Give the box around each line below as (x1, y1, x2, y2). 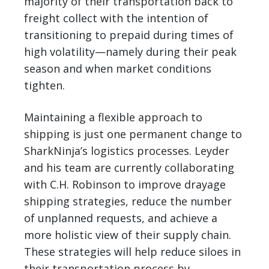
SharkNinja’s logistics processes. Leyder (24, 143, 229, 158)
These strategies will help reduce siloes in (24, 244, 241, 259)
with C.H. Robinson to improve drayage (24, 177, 226, 192)
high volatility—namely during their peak (24, 44, 237, 59)
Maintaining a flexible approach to (24, 109, 202, 124)
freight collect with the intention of (24, 10, 208, 25)
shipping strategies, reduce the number (24, 193, 232, 208)
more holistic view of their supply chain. (24, 227, 231, 242)
